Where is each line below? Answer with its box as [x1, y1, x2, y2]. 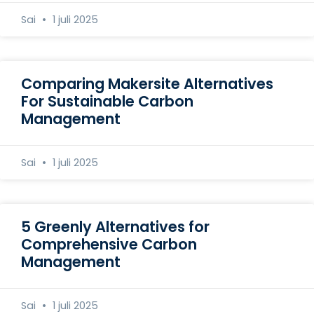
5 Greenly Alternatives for [21, 216, 210, 237]
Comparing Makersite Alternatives [21, 73, 273, 94]
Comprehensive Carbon [21, 233, 197, 254]
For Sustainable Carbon [21, 90, 193, 111]
